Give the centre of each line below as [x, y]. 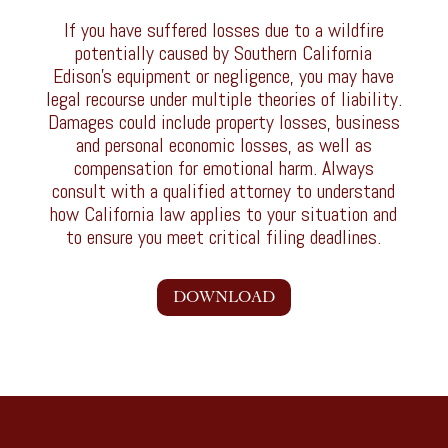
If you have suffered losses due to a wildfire [223, 30]
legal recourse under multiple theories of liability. [223, 99]
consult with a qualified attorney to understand [224, 191]
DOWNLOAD [223, 297]
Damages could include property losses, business [223, 122]
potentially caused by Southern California [224, 53]
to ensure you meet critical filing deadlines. [224, 237]
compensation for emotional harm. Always [223, 168]
